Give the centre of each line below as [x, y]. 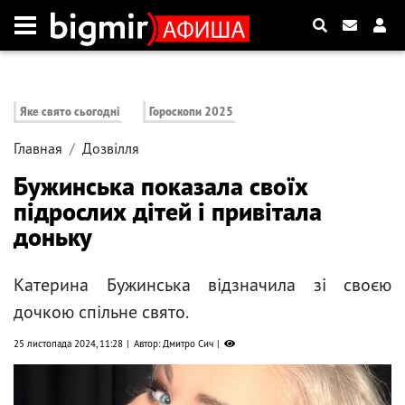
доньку [53, 237]
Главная [38, 149]
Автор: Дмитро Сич [174, 344]
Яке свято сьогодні [70, 112]
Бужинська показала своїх [161, 186]
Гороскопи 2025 [192, 112]
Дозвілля [111, 149]
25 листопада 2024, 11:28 [68, 344]
